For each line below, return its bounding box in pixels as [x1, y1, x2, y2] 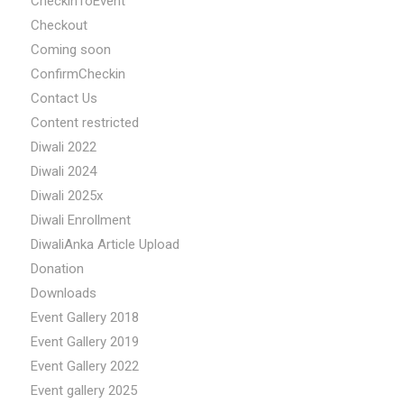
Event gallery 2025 [30, 381, 137, 399]
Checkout [30, 16, 87, 33]
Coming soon [30, 41, 111, 58]
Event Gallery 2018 [30, 308, 139, 326]
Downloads [30, 284, 96, 301]
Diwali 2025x [30, 187, 103, 204]
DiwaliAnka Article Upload [30, 235, 179, 252]
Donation [30, 260, 84, 277]
